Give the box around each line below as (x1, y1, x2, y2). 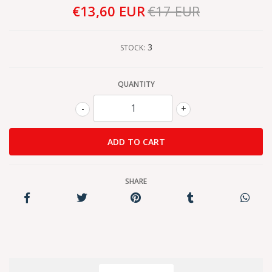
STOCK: (120, 42, 145, 53)
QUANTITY (117, 79, 155, 89)
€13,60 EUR (72, 2, 145, 20)
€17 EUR (148, 2, 200, 20)
